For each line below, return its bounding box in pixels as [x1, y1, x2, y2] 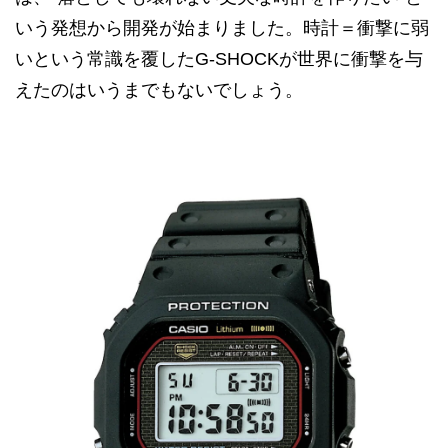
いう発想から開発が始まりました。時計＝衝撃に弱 [15, 18, 429, 38]
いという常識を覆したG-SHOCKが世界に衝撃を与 [15, 49, 423, 69]
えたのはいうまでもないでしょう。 [15, 80, 303, 100]
